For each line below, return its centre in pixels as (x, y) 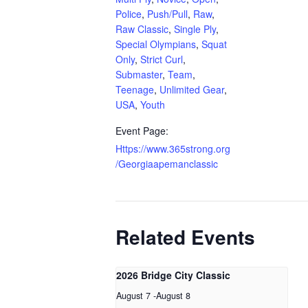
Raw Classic (142, 29)
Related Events (185, 236)
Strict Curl (162, 59)
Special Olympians (156, 44)
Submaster (139, 74)
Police (129, 13)
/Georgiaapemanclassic (167, 163)
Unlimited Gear (192, 89)
